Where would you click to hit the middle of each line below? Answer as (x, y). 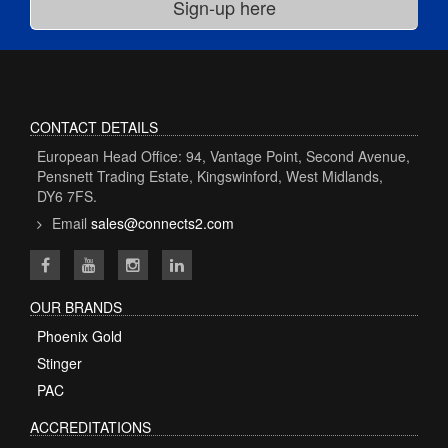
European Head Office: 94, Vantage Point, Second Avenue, (223, 155)
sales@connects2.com (162, 222)
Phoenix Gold (79, 335)
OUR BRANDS (76, 306)
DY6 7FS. (67, 195)
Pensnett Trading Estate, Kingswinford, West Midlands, (210, 175)
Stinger (59, 362)
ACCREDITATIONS (90, 426)
